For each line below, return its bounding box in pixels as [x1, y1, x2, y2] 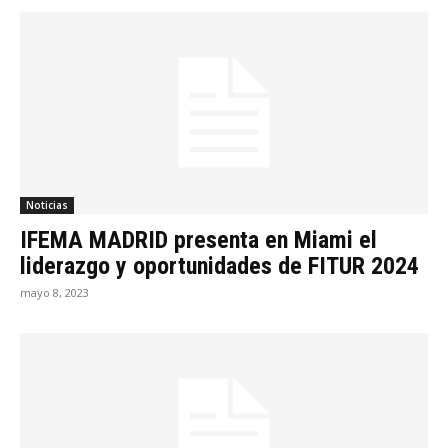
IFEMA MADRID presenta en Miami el [20, 225, 377, 254]
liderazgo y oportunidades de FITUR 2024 [20, 251, 419, 280]
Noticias [26, 197, 68, 212]
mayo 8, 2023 [20, 284, 89, 300]
